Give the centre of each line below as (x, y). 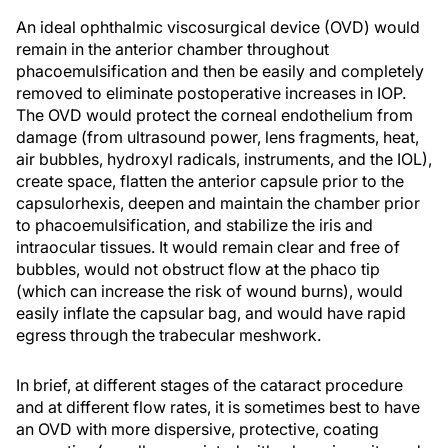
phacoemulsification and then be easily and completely (220, 71)
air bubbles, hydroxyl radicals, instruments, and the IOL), (224, 159)
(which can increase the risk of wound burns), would (209, 291)
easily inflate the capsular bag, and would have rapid (211, 313)
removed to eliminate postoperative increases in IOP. (211, 93)
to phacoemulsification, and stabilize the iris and (194, 225)
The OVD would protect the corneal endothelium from (214, 115)
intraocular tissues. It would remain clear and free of (208, 247)
